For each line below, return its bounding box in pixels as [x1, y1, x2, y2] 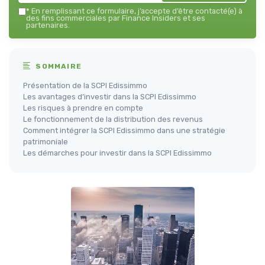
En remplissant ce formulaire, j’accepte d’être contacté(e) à [30, 7, 243, 15]
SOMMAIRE [33, 62, 82, 70]
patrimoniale [23, 137, 68, 146]
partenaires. [26, 21, 70, 30]
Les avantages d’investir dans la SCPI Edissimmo [23, 92, 196, 101]
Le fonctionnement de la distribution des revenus [23, 115, 203, 124]
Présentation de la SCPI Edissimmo [23, 81, 147, 90]
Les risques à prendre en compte [23, 104, 143, 112]
